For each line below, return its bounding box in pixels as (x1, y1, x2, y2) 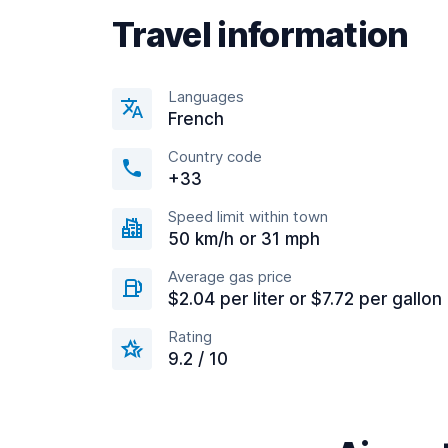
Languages (168, 87, 244, 106)
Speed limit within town (168, 207, 328, 226)
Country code (168, 147, 262, 166)
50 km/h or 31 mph (168, 229, 320, 249)
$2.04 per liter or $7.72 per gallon (168, 289, 442, 309)
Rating (168, 327, 212, 346)
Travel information (112, 14, 409, 55)
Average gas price (168, 267, 292, 286)
